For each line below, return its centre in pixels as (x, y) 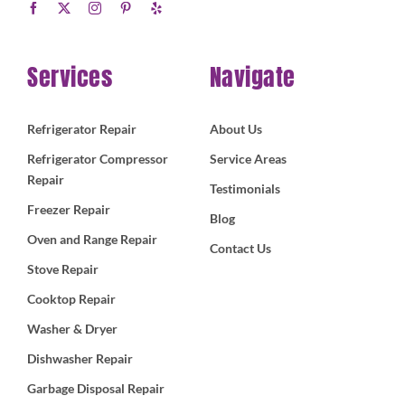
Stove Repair (62, 269)
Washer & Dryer (72, 329)
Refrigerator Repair (81, 129)
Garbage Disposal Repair (95, 389)
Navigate (252, 78)
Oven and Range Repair (92, 240)
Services (70, 78)
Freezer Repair (68, 210)
